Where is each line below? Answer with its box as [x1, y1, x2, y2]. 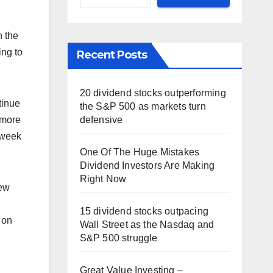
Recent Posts [76, 48, 147, 62]
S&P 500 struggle [79, 233, 158, 243]
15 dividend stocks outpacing [79, 206, 209, 216]
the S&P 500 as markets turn [79, 101, 206, 112]
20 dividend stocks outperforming [79, 88, 226, 98]
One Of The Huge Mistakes [79, 147, 200, 157]
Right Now [79, 174, 127, 184]
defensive [79, 115, 123, 125]
